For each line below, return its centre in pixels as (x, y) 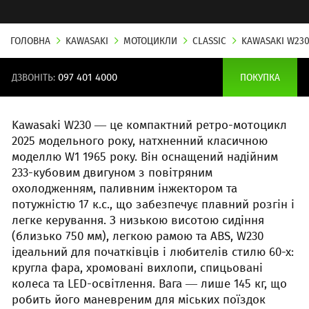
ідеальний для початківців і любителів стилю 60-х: (153, 252)
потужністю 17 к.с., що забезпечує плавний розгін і (153, 205)
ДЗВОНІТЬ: (35, 77)
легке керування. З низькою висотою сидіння (138, 220)
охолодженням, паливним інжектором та (124, 189)
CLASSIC (209, 41)
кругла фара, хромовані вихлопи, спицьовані (137, 268)
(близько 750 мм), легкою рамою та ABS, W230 (138, 236)
